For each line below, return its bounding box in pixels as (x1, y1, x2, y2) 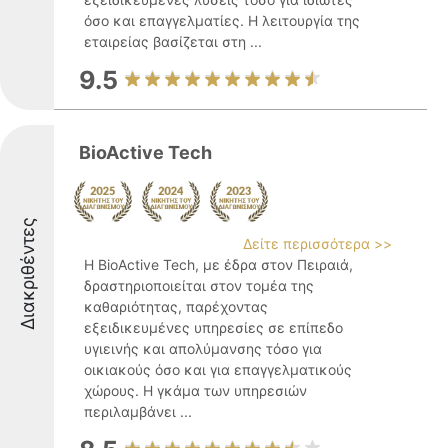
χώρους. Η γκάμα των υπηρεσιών (84, 382, 307, 399)
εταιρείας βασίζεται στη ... (84, 33, 262, 50)
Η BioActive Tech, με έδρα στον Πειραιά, (84, 256, 353, 273)
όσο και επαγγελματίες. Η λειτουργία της (84, 12, 360, 29)
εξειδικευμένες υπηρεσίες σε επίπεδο (84, 319, 343, 336)
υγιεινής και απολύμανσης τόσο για (84, 340, 322, 357)
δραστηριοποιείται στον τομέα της (84, 277, 314, 294)
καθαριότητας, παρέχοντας (84, 298, 268, 315)
